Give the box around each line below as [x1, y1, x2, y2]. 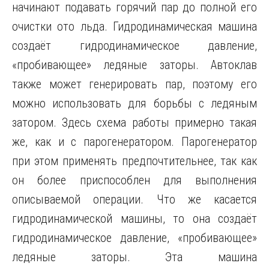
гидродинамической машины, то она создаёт [12, 211, 257, 226]
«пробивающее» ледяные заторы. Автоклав [12, 58, 257, 72]
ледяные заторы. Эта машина [12, 250, 257, 264]
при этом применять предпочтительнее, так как [12, 154, 257, 168]
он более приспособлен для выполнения [12, 173, 257, 187]
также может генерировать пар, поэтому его [12, 77, 257, 91]
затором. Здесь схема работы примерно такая [12, 115, 257, 130]
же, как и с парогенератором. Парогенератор [12, 134, 257, 149]
